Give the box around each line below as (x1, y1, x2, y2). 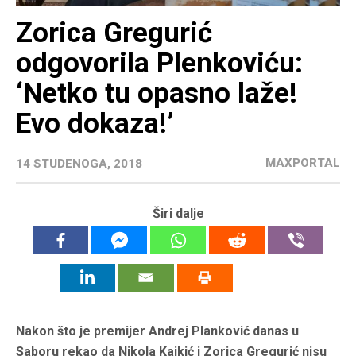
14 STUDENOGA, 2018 (16, 157, 142, 172)
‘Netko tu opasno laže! (16, 77, 297, 110)
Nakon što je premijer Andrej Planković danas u (16, 323, 299, 339)
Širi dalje (152, 206, 204, 222)
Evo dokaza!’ (16, 107, 174, 141)
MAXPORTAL (265, 156, 340, 171)
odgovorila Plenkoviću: (16, 47, 303, 80)
